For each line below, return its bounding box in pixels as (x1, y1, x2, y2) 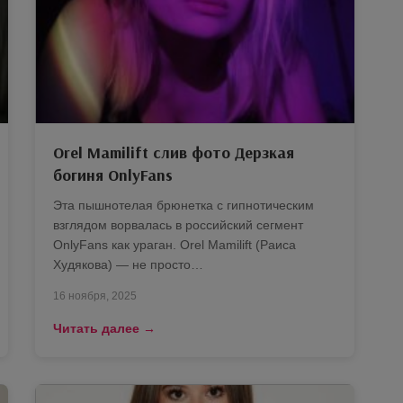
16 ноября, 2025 (53, 290, 137, 303)
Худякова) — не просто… (53, 257, 203, 273)
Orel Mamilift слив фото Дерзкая (53, 142, 294, 164)
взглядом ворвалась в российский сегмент (53, 218, 303, 233)
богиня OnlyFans (53, 165, 173, 186)
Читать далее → (53, 321, 156, 336)
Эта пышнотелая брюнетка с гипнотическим (53, 198, 314, 213)
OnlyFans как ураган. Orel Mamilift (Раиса (53, 237, 296, 253)
